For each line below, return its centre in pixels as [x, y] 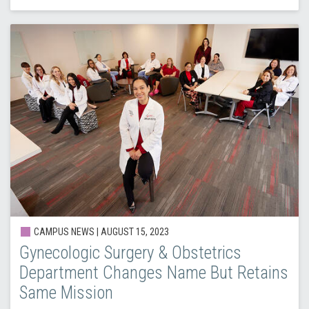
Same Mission [66, 293]
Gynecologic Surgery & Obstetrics [130, 253]
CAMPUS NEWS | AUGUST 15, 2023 [100, 232]
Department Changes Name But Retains [153, 273]
